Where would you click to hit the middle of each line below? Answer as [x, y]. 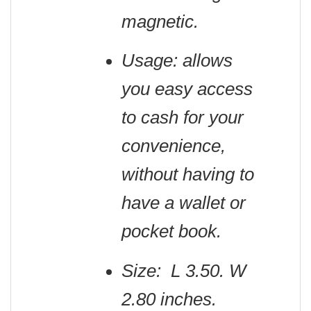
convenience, [173, 146]
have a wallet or [183, 203]
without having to [187, 175]
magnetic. [160, 21]
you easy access [187, 89]
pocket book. [171, 232]
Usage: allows [177, 61]
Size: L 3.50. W [184, 271]
